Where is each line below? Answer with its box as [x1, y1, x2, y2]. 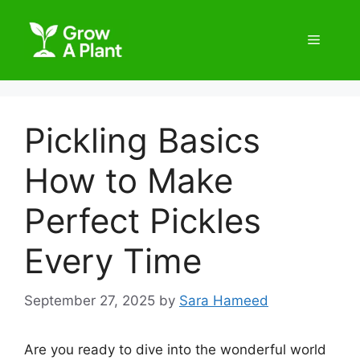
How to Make [24, 160, 233, 201]
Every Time [24, 240, 202, 281]
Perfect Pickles [24, 200, 261, 241]
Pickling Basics [24, 120, 260, 161]
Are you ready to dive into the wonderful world [24, 341, 326, 358]
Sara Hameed [179, 292, 268, 309]
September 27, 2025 [24, 292, 155, 309]
